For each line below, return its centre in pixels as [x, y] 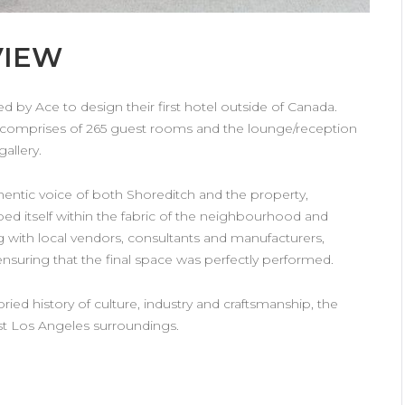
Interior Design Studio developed [271, 109]
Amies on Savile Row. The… [271, 152]
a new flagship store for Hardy [271, 131]
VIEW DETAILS [263, 195]
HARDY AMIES [271, 78]
